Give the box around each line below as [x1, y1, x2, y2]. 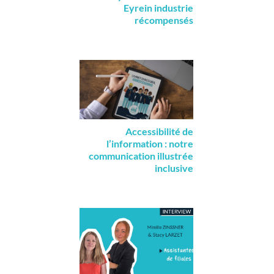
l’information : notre [106, 138, 193, 150]
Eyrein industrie [123, 1, 193, 13]
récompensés [134, 13, 193, 26]
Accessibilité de [125, 125, 193, 138]
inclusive [154, 162, 193, 174]
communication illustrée [88, 150, 193, 162]
